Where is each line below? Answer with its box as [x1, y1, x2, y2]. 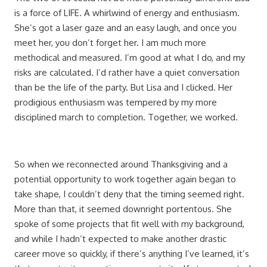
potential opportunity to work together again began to [14, 173, 236, 185]
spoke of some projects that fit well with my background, [14, 218, 244, 230]
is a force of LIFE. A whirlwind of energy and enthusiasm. [14, 7, 240, 19]
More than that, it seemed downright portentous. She [14, 203, 232, 215]
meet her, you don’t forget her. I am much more [14, 37, 206, 49]
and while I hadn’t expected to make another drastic [14, 233, 226, 245]
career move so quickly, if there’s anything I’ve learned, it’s [14, 248, 249, 260]
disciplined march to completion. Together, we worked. [14, 111, 238, 123]
